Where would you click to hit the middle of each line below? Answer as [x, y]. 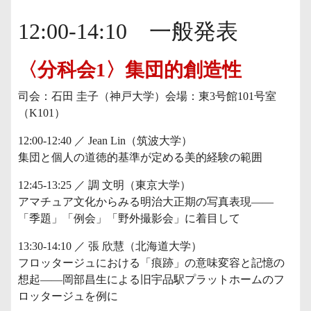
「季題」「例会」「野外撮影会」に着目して [129, 218]
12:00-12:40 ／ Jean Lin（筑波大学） [105, 141]
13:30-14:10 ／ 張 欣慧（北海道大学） [110, 246]
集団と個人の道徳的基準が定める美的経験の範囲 [140, 157]
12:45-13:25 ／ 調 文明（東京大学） [104, 185]
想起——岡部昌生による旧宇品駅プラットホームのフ [151, 279]
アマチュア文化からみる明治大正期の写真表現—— [146, 202]
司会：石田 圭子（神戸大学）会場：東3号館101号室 [147, 96]
